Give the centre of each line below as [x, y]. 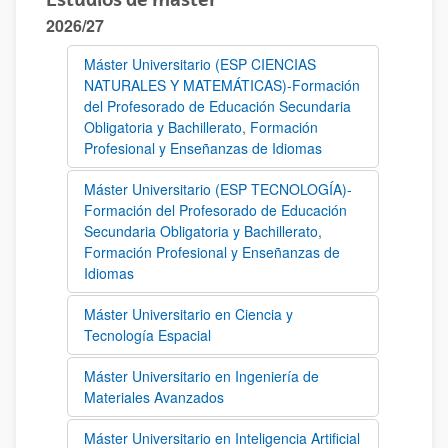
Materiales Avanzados [154, 397]
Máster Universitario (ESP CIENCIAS [200, 64]
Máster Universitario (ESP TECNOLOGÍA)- [218, 189]
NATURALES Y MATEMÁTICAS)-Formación [222, 85]
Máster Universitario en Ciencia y [188, 314]
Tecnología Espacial [147, 335]
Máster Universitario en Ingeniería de [201, 376]
